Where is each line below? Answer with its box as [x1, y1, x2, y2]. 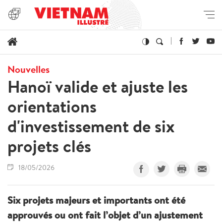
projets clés [7, 134, 91, 158]
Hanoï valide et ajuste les [7, 74, 188, 98]
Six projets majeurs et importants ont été [7, 193, 185, 207]
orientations [7, 94, 97, 118]
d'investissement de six [7, 114, 174, 138]
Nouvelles [7, 62, 50, 76]
